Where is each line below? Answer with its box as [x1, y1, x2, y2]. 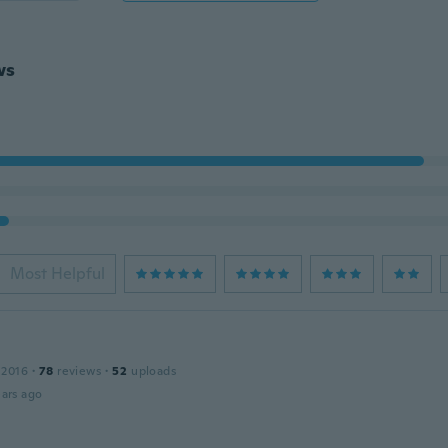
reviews [57, 363, 101, 379]
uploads [131, 363, 176, 379]
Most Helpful [9, 263, 105, 284]
